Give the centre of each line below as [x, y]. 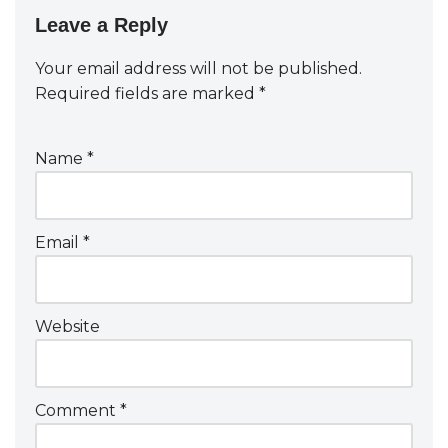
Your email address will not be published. [198, 68]
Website [67, 326]
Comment [77, 410]
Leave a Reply [101, 25]
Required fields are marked [147, 93]
